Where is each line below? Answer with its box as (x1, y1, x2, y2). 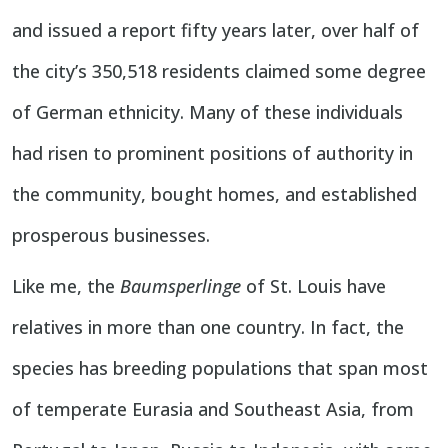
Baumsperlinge (120, 274, 241, 299)
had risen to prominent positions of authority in (12, 141, 413, 166)
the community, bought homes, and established (12, 182, 417, 207)
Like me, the (12, 274, 120, 299)
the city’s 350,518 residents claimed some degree (12, 59, 426, 84)
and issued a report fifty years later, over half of (12, 18, 419, 43)
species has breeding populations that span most (12, 356, 428, 381)
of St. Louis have (241, 274, 386, 299)
